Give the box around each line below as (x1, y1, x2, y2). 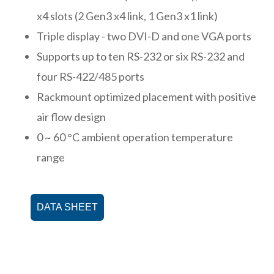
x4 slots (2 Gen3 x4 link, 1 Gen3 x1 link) (37, 9, 218, 23)
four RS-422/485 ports (37, 69, 144, 83)
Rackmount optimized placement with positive (37, 89, 256, 103)
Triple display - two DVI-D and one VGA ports (37, 29, 251, 43)
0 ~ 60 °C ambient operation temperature (37, 130, 233, 144)
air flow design (37, 109, 106, 124)
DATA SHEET (37, 201, 98, 212)
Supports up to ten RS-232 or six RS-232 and (37, 49, 245, 63)
